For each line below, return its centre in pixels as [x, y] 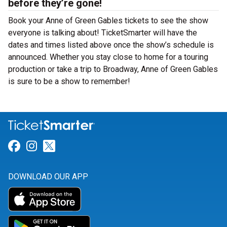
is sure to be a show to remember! [69, 81]
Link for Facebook [69, 146]
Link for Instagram [87, 146]
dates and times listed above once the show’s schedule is [111, 45]
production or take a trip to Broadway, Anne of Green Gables [113, 69]
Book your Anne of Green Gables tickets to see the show [108, 21]
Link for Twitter [96, 146]
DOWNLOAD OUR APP [48, 177]
